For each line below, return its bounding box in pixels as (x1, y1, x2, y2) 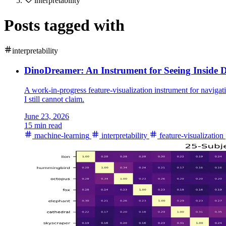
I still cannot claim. (24, 94, 84, 103)
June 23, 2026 (24, 111, 69, 121)
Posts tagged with (4, 16, 125, 34)
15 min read (24, 121, 62, 130)
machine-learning (32, 131, 89, 140)
